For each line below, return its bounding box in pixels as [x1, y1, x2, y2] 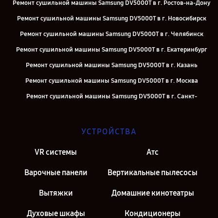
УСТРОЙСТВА [81, 127, 137, 136]
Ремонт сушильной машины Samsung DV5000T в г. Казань [25, 61, 198, 69]
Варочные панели [24, 168, 88, 177]
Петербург [96, 104, 127, 112]
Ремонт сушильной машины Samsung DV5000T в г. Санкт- [26, 92, 197, 100]
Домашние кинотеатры [111, 188, 194, 198]
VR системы [35, 147, 77, 157]
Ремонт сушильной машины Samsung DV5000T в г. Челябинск [19, 30, 203, 38]
